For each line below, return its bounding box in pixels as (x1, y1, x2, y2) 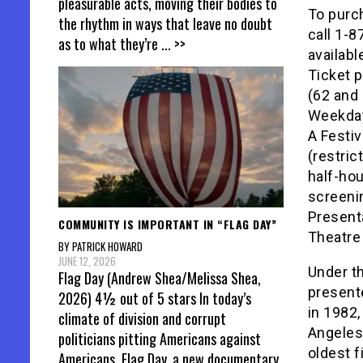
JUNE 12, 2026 (58, 253, 116, 270)
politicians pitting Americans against (58, 328, 261, 350)
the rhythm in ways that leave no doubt (58, 12, 272, 34)
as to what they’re (58, 32, 161, 54)
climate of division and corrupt (58, 308, 226, 330)
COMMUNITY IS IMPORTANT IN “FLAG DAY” (58, 215, 276, 233)
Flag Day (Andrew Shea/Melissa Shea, (58, 267, 261, 289)
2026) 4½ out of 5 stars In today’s (58, 288, 251, 310)
